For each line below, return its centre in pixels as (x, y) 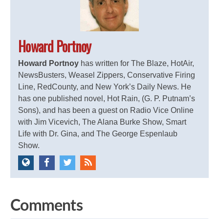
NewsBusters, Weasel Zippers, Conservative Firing (107, 75)
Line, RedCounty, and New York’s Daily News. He (105, 87)
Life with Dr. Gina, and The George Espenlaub (98, 133)
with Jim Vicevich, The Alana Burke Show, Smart (102, 122)
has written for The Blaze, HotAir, (137, 63)
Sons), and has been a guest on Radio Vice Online (106, 110)
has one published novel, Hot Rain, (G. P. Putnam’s (107, 98)
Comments (46, 206)
